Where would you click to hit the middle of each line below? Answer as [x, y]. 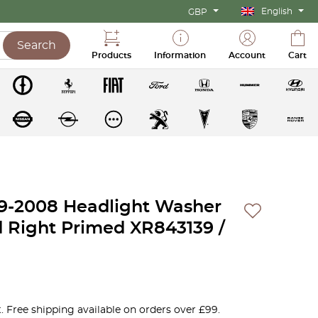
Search [37, 45]
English [277, 11]
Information [180, 55]
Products [111, 55]
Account [247, 55]
